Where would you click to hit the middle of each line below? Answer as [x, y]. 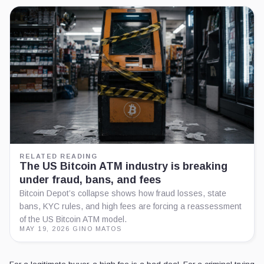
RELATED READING [59, 156]
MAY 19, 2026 [45, 229]
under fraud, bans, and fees [90, 180]
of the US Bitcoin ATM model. [73, 219]
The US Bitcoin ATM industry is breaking [123, 166]
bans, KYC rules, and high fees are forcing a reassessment [131, 206]
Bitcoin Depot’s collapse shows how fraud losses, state [123, 193]
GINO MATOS [97, 229]
